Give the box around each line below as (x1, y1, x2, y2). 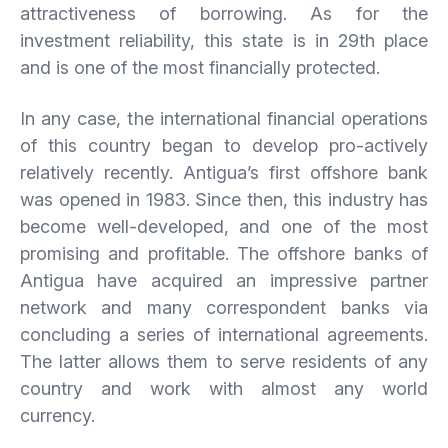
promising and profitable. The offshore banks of (20, 242, 428, 264)
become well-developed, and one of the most (20, 215, 428, 237)
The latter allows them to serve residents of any (20, 350, 428, 372)
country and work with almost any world (20, 377, 428, 399)
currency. (20, 404, 95, 426)
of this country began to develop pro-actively (20, 134, 428, 156)
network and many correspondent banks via (20, 296, 428, 318)
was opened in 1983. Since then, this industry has (20, 188, 428, 210)
